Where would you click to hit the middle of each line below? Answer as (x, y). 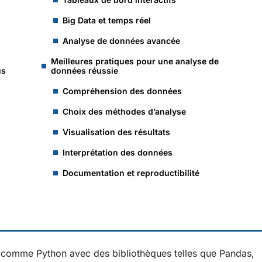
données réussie (85, 70)
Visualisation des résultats (116, 132)
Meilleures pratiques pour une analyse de (135, 61)
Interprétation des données (118, 152)
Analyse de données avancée (121, 41)
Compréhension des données (122, 91)
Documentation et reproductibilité (131, 173)
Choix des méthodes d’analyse (124, 111)
